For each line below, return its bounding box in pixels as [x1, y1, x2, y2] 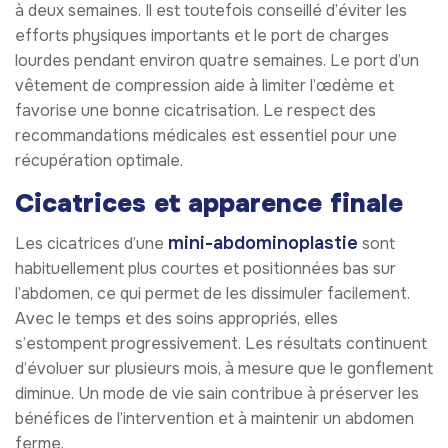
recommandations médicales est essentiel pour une [15, 125, 397, 147]
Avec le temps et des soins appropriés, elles [15, 308, 338, 330]
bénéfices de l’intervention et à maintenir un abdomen [15, 408, 414, 430]
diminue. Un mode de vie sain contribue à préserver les [15, 383, 419, 405]
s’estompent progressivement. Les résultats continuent [15, 333, 427, 355]
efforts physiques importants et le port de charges [15, 25, 389, 47]
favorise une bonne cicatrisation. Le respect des [15, 100, 376, 122]
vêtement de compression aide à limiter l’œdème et [15, 75, 394, 97]
